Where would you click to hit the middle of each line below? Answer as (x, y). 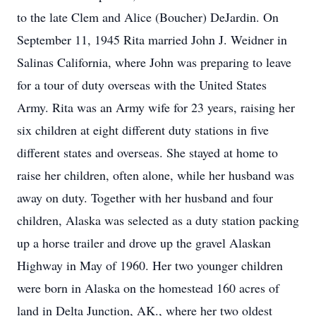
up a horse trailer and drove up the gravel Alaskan (144, 243)
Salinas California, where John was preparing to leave (154, 62)
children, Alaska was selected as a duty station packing (158, 220)
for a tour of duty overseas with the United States (142, 85)
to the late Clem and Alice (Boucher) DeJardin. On (148, 17)
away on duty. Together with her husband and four (145, 197)
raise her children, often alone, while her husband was (156, 175)
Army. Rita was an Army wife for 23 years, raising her (156, 107)
